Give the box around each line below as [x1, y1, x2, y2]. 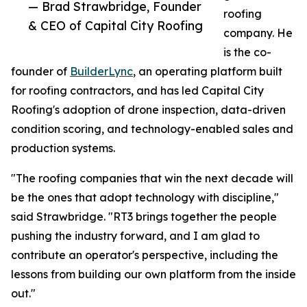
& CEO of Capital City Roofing [28, 18, 203, 34]
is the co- [223, 45, 271, 60]
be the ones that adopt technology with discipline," [11, 191, 279, 205]
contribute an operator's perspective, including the [11, 248, 278, 262]
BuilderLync [70, 64, 133, 79]
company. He [223, 26, 293, 40]
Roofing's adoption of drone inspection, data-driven [11, 103, 286, 117]
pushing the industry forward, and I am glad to [11, 229, 260, 243]
